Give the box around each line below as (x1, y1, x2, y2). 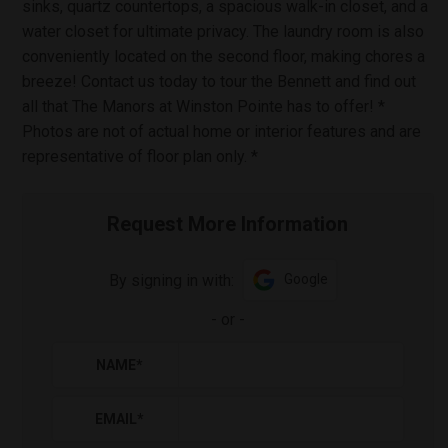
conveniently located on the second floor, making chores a (22, 47, 425, 66)
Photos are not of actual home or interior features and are (22, 122, 421, 141)
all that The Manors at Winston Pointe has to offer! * (22, 97, 385, 116)
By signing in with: (109, 270, 235, 290)
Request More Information (107, 212, 349, 236)
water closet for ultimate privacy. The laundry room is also (22, 22, 424, 41)
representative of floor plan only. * (22, 147, 258, 166)
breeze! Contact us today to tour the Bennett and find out (22, 72, 416, 91)
